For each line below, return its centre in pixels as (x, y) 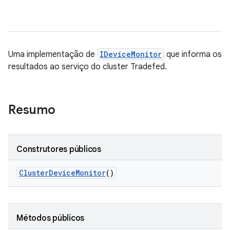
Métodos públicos (50, 218)
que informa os (193, 54)
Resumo (32, 110)
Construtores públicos (59, 149)
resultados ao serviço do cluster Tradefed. (88, 67)
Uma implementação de (53, 54)
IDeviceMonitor (131, 54)
